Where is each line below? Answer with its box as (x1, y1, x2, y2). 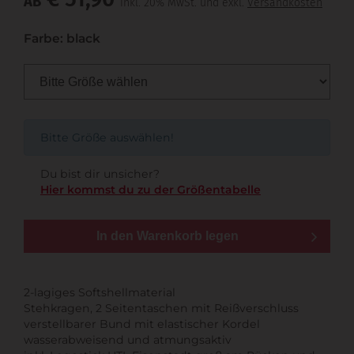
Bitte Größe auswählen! (40, 130, 174, 145)
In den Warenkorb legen (96, 228, 239, 243)
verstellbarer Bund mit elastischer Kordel (24, 316, 260, 331)
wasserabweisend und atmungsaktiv (24, 332, 232, 347)
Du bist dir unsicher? (40, 166, 160, 181)
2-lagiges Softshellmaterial (24, 284, 175, 299)
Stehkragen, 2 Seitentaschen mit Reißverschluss (24, 300, 299, 315)
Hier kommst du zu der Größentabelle (40, 182, 261, 197)
